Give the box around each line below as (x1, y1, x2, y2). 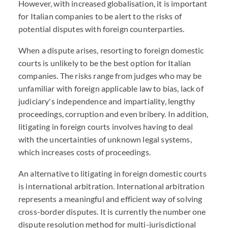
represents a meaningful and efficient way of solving (18, 194, 203, 204)
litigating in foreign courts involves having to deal (18, 122, 193, 131)
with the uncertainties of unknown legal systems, (18, 134, 192, 144)
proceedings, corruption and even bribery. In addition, (18, 109, 209, 119)
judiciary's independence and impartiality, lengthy (18, 96, 195, 106)
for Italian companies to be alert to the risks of (18, 11, 182, 21)
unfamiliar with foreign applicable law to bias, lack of (18, 83, 204, 93)
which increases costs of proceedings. (18, 147, 151, 157)
